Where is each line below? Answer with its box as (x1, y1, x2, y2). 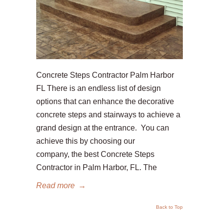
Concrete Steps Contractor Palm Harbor (36, 70, 174, 79)
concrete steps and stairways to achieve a (36, 110, 180, 119)
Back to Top (156, 204, 183, 210)
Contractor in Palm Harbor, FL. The (36, 163, 157, 172)
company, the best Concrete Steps (36, 150, 154, 158)
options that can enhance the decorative (36, 97, 174, 106)
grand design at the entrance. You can (36, 123, 169, 132)
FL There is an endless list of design (36, 84, 161, 92)
